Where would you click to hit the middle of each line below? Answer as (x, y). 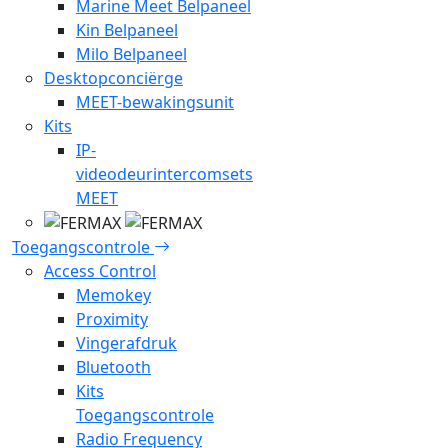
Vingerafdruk (126, 343)
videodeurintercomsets (164, 173)
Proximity (112, 319)
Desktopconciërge (113, 77)
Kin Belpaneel (127, 29)
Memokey (113, 295)
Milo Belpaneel (131, 53)
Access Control (100, 271)
